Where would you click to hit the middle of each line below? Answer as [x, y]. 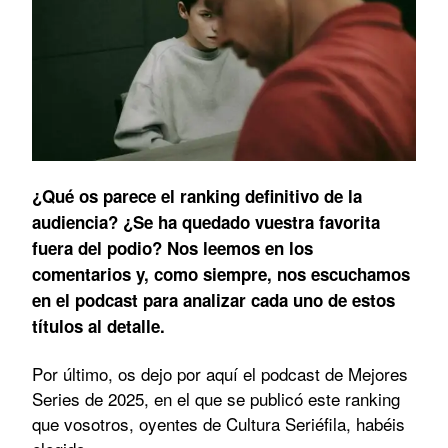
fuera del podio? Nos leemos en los [172, 247]
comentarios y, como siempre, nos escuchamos [221, 273]
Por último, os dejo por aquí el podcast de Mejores [220, 373]
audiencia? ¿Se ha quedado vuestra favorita [206, 221]
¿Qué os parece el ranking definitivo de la [197, 195]
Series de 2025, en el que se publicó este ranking [216, 398]
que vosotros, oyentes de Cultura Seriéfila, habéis [218, 423]
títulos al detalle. [98, 325]
